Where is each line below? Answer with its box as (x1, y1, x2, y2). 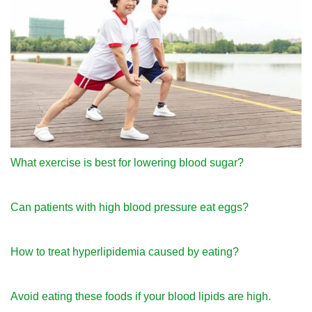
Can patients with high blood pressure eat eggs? (10, 201, 249, 214)
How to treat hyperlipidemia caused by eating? (10, 246, 239, 258)
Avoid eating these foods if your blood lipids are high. (10, 290, 271, 303)
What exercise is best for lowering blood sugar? (10, 157, 244, 169)
